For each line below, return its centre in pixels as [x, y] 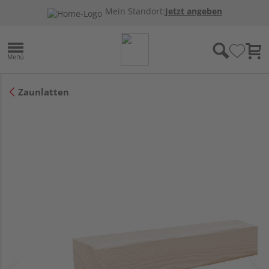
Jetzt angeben [193, 11]
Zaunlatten [44, 92]
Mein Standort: [135, 11]
